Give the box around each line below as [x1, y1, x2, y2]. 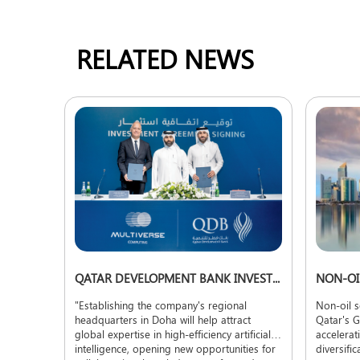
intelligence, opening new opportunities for [75, 342, 276, 356]
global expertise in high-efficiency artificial [75, 327, 271, 342]
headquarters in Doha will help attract [75, 313, 251, 327]
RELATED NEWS [76, 41, 254, 76]
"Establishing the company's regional [75, 298, 247, 313]
